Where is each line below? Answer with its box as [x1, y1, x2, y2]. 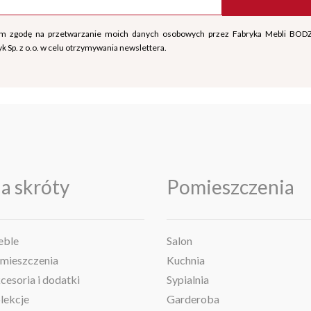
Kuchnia [167, 253, 205, 267]
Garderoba [167, 292, 219, 306]
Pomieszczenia [167, 175, 294, 199]
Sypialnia [167, 273, 209, 287]
